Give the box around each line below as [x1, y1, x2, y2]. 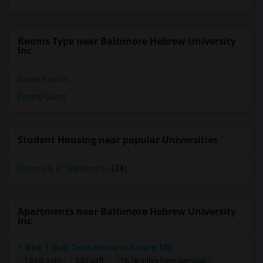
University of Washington [18, 164, 110, 173]
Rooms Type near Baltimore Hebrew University [18, 35, 236, 48]
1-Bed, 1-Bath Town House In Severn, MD [18, 243, 172, 252]
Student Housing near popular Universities [18, 133, 218, 146]
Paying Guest [18, 92, 66, 102]
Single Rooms [18, 75, 69, 84]
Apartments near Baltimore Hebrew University [18, 205, 236, 218]
